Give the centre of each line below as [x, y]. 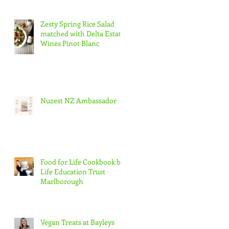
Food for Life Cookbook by [82, 162]
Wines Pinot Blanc [70, 43]
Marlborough [62, 181]
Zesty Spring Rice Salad [77, 24]
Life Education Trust [73, 171]
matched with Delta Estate [83, 33]
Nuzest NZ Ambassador [78, 100]
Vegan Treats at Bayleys [77, 222]
